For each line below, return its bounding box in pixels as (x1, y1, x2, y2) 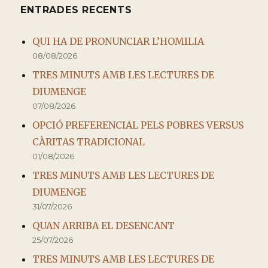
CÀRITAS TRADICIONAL (32, 135, 145, 148)
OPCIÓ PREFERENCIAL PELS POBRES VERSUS (32, 118, 244, 131)
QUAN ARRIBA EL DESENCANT (32, 219, 175, 232)
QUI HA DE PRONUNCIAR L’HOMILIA (32, 35, 205, 47)
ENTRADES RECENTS (20, 4, 132, 16)
